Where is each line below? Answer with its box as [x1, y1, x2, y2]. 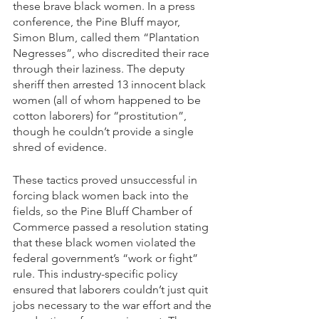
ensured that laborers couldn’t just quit [13, 282, 211, 296]
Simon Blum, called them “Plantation [13, 30, 202, 44]
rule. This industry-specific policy [13, 266, 180, 281]
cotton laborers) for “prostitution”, [13, 108, 189, 122]
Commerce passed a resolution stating [13, 219, 211, 234]
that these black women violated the [13, 235, 199, 249]
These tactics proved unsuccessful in [13, 172, 200, 187]
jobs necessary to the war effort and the [13, 298, 214, 312]
